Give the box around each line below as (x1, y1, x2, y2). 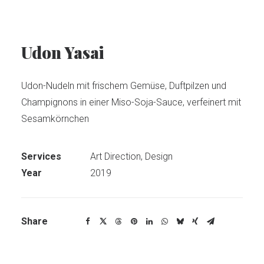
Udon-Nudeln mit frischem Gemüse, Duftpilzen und (21, 80, 226, 91)
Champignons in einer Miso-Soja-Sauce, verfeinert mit (21, 97, 241, 108)
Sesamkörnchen (21, 113, 89, 124)
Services (21, 151, 61, 162)
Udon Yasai (21, 41, 104, 63)
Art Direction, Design (90, 151, 173, 162)
